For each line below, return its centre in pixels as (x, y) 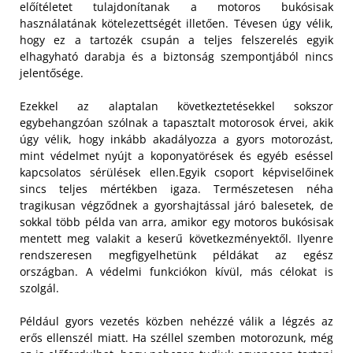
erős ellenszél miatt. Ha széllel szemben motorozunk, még (176, 338)
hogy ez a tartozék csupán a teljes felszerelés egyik (176, 40)
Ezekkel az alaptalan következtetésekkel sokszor (176, 106)
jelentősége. (52, 73)
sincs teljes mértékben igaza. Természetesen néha (176, 189)
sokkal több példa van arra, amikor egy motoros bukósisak (176, 222)
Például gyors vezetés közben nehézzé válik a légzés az (176, 321)
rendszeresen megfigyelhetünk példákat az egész (176, 255)
